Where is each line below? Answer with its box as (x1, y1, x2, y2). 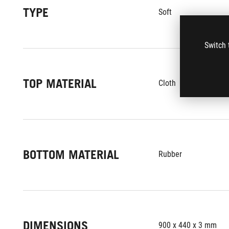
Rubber (158, 149, 182, 159)
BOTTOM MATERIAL (23, 147, 119, 162)
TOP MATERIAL (23, 76, 97, 91)
